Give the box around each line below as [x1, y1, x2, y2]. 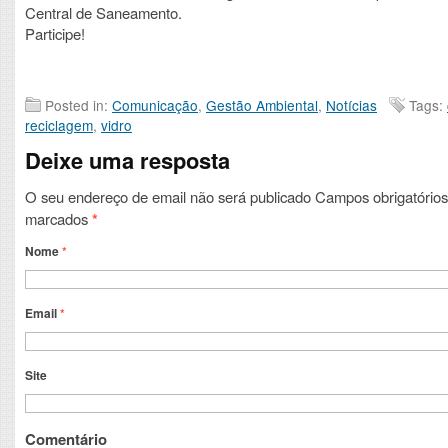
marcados [25, 207, 92, 229]
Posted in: [45, 94, 112, 115]
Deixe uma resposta [25, 143, 230, 176]
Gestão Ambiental [206, 94, 318, 115]
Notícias [326, 94, 377, 115]
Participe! [25, 22, 85, 44]
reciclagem [25, 114, 93, 135]
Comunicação [112, 94, 198, 115]
